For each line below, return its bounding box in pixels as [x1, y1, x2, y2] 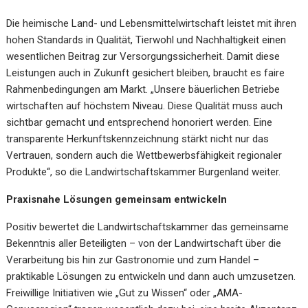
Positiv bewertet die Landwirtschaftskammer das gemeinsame [6, 221, 289, 233]
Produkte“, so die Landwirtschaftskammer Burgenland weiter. [6, 166, 281, 178]
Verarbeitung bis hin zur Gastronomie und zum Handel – [6, 254, 260, 266]
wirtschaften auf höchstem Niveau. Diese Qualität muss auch [6, 100, 283, 112]
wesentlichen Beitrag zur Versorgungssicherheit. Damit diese [6, 50, 280, 63]
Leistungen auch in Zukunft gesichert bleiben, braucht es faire [6, 67, 285, 79]
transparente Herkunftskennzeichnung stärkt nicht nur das [6, 133, 269, 145]
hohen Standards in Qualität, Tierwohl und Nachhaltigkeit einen [6, 34, 287, 46]
